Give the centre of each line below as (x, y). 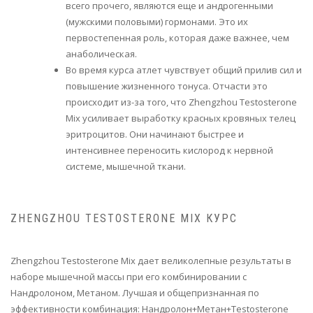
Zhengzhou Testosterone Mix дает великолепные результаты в (151, 261)
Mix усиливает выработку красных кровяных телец (181, 118)
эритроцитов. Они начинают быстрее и (155, 134)
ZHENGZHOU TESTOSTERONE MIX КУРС (124, 219)
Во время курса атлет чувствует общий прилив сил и (184, 70)
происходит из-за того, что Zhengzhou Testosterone (181, 102)
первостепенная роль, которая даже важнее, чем (177, 37)
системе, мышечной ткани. (126, 166)
